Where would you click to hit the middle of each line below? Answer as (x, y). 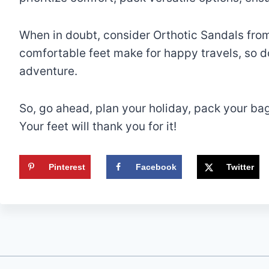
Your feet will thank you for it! (98, 126)
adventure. (48, 71)
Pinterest (67, 167)
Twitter (240, 167)
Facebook (156, 167)
